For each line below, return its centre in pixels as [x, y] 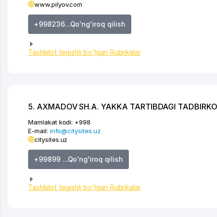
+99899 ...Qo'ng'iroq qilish [78, 159]
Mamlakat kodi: [51, 122]
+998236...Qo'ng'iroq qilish [80, 24]
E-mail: [39, 131]
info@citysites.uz [75, 131]
